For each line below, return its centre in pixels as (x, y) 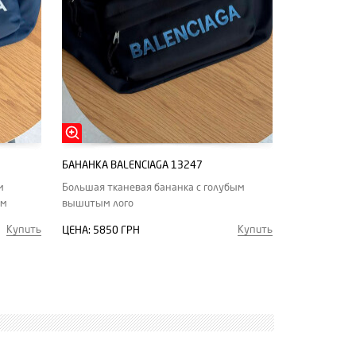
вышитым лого (98, 203)
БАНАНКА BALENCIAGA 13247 (132, 165)
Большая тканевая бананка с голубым (153, 187)
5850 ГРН (116, 230)
